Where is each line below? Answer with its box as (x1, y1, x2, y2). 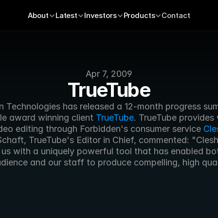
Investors (84, 11, 117, 20)
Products (123, 11, 155, 20)
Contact (162, 11, 191, 20)
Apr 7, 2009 (86, 69, 132, 79)
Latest (55, 11, 77, 20)
